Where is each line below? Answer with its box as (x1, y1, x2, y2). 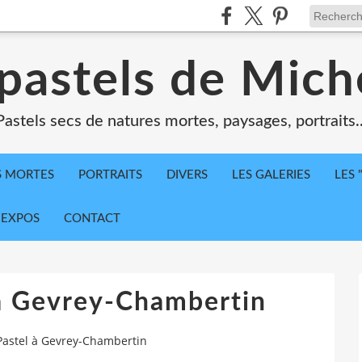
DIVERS (166, 169, 208, 181)
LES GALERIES (232, 169, 310, 181)
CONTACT (64, 213, 120, 225)
